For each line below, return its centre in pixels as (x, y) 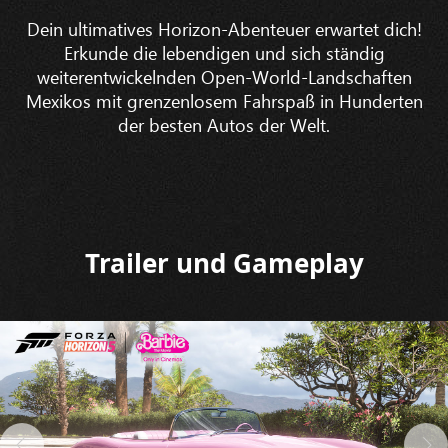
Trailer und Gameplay (224, 262)
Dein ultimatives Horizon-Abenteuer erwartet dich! (224, 28)
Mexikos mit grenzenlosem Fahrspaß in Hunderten (224, 100)
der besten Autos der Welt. (224, 124)
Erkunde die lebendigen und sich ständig (224, 52)
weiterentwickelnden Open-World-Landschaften (224, 76)
